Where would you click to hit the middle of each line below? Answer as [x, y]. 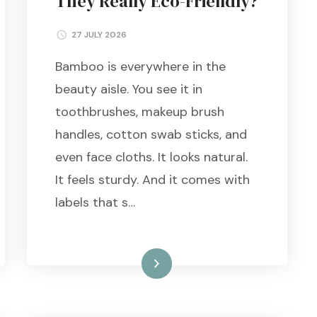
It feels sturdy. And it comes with [152, 179]
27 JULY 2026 [99, 34]
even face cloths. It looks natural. [151, 157]
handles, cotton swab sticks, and [151, 134]
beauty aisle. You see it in [128, 89]
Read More [130, 263]
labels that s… [95, 202]
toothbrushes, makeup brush [139, 111]
